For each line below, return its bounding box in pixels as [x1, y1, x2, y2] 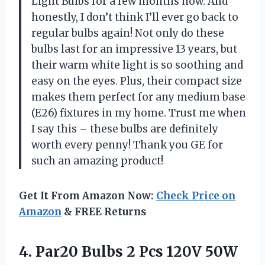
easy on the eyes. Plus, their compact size [31, 74, 242, 88]
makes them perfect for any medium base [31, 90, 245, 104]
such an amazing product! [31, 154, 163, 167]
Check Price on [156, 189, 235, 202]
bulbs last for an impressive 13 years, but [31, 42, 237, 56]
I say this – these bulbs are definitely [31, 122, 218, 135]
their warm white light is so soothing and [31, 58, 243, 72]
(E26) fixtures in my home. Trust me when [31, 106, 246, 119]
